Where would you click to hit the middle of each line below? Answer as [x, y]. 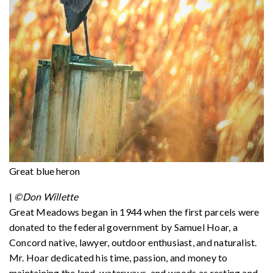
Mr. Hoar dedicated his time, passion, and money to [119, 257]
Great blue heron [45, 171]
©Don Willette [46, 196]
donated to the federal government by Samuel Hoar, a [123, 227]
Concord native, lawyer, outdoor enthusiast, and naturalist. [133, 242]
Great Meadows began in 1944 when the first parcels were [134, 211]
